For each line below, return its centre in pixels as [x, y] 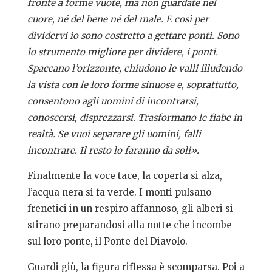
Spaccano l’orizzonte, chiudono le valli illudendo [134, 69]
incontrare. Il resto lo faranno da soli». [113, 151]
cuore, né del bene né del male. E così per [118, 19]
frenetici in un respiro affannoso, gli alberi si [130, 209]
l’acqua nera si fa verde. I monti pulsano [119, 192]
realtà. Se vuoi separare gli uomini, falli [114, 134]
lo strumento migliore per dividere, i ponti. [122, 52]
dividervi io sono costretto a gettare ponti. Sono [133, 36]
